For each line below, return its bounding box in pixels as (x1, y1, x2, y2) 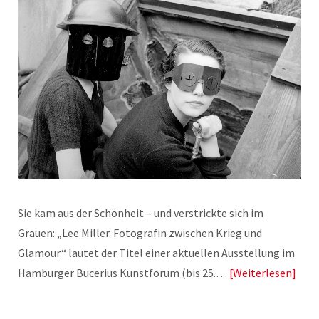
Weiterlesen (233, 265, 292, 280)
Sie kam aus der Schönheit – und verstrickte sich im (18, 205, 263, 220)
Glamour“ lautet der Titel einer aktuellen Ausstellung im (18, 245, 295, 260)
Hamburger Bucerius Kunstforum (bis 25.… (18, 265, 229, 280)
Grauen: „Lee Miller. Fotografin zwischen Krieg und (18, 225, 262, 240)
